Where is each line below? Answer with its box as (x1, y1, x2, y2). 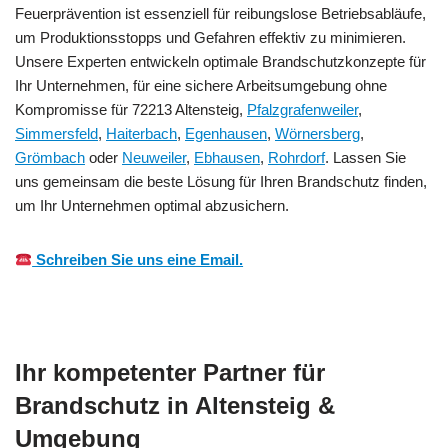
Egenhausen (185, 125, 267, 143)
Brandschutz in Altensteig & (15, 392, 335, 420)
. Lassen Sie (325, 149, 406, 167)
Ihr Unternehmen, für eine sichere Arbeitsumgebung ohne (15, 77, 387, 95)
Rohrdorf (268, 149, 325, 167)
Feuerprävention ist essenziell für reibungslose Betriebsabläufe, (15, 5, 426, 23)
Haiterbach (106, 125, 177, 143)
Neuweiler (122, 149, 186, 167)
